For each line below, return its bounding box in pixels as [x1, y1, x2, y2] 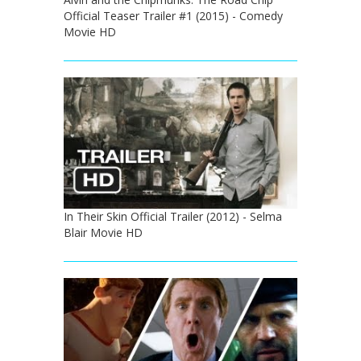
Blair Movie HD [64, 224, 143, 240]
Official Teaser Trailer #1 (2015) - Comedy [64, 7, 283, 23]
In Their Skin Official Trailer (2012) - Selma [64, 208, 282, 224]
